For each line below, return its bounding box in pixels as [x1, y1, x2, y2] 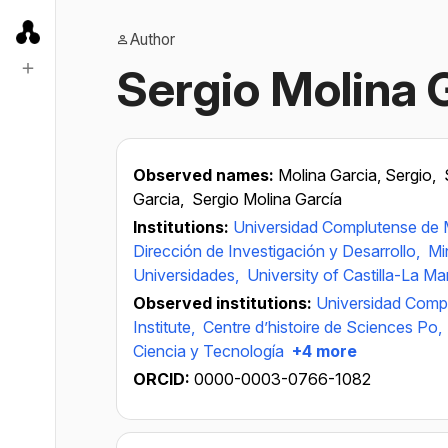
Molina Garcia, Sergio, [278, 165, 440, 185]
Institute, [133, 317, 199, 337]
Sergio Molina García [192, 189, 342, 209]
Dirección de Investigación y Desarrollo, [133, 241, 424, 261]
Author [130, 30, 175, 49]
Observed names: [133, 165, 278, 185]
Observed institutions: [133, 293, 316, 313]
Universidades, [133, 265, 243, 285]
